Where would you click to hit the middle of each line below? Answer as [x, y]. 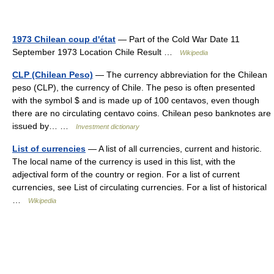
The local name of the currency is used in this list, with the [124, 161]
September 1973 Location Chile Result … [96, 52]
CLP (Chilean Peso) [53, 74]
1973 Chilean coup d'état [64, 39]
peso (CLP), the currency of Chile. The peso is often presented [134, 87]
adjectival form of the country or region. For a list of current [126, 174]
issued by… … [44, 126]
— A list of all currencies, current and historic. [174, 148]
